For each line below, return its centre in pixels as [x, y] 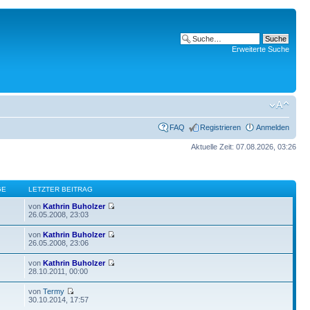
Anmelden [273, 127]
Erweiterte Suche [261, 49]
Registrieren [220, 127]
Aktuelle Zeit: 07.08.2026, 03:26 [244, 147]
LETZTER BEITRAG [61, 189]
